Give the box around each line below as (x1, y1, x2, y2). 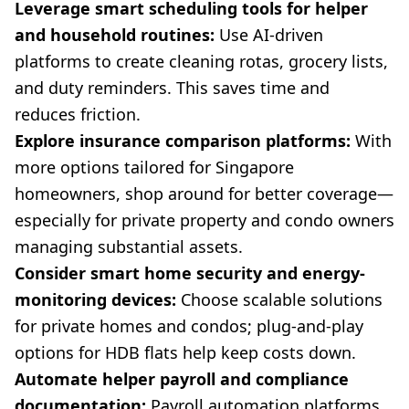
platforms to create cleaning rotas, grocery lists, (15, 50, 388, 73)
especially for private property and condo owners (15, 209, 394, 232)
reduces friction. (15, 103, 141, 126)
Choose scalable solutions (176, 288, 383, 311)
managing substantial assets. (15, 236, 243, 258)
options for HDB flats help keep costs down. (15, 341, 356, 364)
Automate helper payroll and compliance (15, 368, 349, 391)
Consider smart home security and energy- (15, 262, 365, 285)
